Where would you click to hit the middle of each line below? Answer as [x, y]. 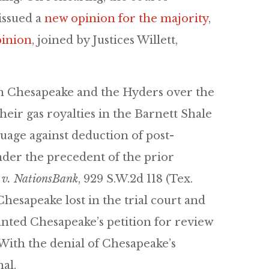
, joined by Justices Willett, [105, 40]
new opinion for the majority [126, 19]
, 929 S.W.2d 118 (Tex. [135, 179]
